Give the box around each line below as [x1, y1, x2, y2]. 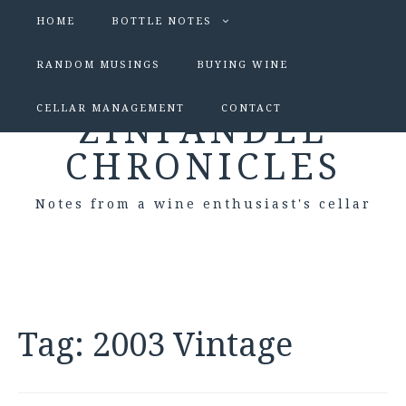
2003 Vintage [92, 325, 293, 364]
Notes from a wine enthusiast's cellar [34, 197, 372, 211]
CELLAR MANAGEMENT [36, 102, 185, 114]
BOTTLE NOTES [111, 15, 212, 27]
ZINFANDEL [78, 110, 328, 152]
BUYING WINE [197, 59, 288, 71]
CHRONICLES [64, 146, 342, 188]
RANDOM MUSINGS [36, 59, 160, 71]
